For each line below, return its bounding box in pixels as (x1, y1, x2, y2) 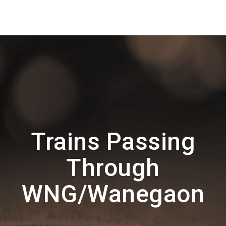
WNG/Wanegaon (22, 180, 204, 208)
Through (66, 153, 160, 182)
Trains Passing (31, 127, 195, 156)
